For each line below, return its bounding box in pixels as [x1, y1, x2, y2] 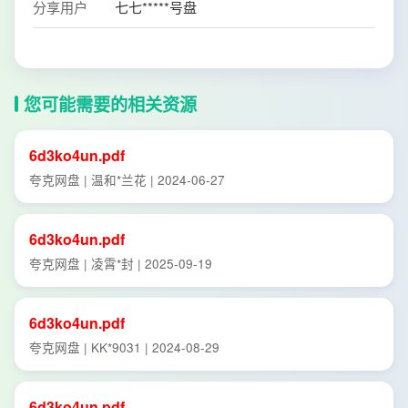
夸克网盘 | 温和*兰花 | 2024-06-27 [29, 170, 225, 189]
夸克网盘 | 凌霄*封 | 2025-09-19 [29, 254, 212, 272]
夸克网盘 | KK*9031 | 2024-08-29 [29, 338, 219, 356]
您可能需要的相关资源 [24, 91, 197, 117]
